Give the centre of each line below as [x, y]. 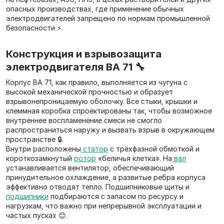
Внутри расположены [43, 149]
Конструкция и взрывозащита [84, 54]
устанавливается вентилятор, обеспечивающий [90, 168]
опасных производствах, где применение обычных [95, 9]
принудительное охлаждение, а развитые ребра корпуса [106, 177]
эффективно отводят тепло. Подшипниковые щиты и [98, 187]
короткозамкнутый [40, 158]
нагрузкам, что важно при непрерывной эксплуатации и [104, 206]
